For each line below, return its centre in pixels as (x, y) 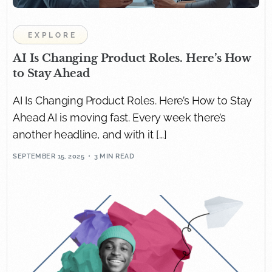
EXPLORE (53, 35)
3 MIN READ (114, 157)
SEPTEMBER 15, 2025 (49, 157)
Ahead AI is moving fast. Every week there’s (119, 117)
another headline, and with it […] (90, 134)
